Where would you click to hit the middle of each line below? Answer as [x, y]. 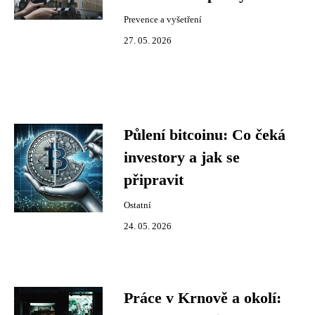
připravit [154, 180]
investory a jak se [182, 157]
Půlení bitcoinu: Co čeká [205, 135]
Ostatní [137, 205]
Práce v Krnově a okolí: [202, 298]
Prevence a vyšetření [163, 20]
